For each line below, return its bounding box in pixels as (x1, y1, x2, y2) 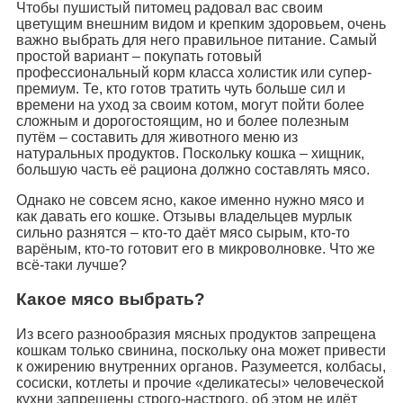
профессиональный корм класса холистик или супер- (16, 64, 372, 80)
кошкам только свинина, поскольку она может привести (16, 343, 386, 359)
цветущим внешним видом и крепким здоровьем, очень (16, 15, 386, 31)
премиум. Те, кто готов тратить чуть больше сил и (16, 80, 345, 96)
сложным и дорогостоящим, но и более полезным (16, 112, 349, 129)
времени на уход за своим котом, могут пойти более (16, 96, 364, 112)
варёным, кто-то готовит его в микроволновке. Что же (16, 240, 375, 256)
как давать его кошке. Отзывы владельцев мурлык (16, 208, 352, 224)
